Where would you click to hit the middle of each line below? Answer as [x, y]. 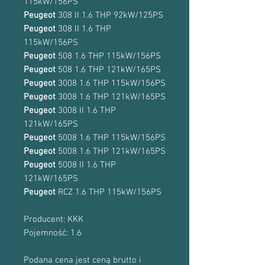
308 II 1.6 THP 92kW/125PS [111, 15]
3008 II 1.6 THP [87, 111]
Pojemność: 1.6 [53, 233]
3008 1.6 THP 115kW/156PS [112, 83]
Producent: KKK [54, 219]
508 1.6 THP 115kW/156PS [109, 56]
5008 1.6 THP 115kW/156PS [112, 138]
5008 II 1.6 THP [87, 165]
